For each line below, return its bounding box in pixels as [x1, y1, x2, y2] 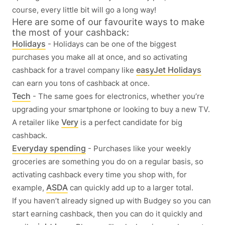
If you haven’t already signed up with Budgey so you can [12, 196, 211, 205]
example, [12, 183, 46, 192]
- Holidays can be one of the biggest [46, 39, 176, 49]
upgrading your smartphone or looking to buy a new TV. [12, 104, 210, 114]
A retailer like [12, 118, 61, 127]
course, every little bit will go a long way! [12, 5, 156, 15]
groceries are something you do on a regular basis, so [12, 157, 203, 166]
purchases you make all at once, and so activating [12, 52, 187, 62]
